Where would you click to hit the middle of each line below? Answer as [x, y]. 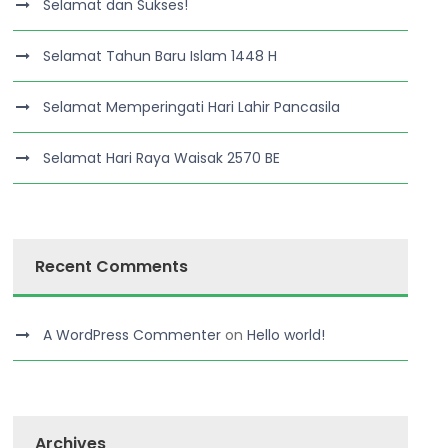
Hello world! [286, 335]
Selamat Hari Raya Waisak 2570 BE [162, 158]
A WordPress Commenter [132, 335]
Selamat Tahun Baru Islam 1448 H [160, 56]
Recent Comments [112, 266]
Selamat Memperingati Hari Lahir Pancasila [192, 107]
